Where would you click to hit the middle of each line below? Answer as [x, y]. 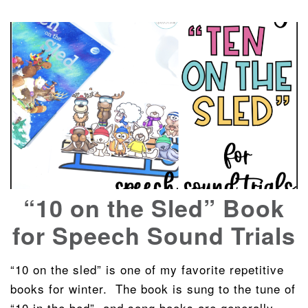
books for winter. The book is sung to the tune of [153, 289]
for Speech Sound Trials [154, 235]
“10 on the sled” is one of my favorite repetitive [16, 269]
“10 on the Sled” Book [154, 208]
